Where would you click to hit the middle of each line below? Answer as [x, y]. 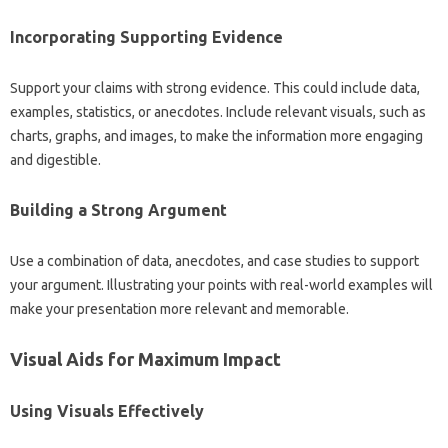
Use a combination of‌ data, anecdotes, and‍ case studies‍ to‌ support [214, 261]
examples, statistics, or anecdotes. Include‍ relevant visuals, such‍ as [218, 112]
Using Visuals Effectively [107, 411]
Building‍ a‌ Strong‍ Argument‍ [118, 210]
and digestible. [55, 160]
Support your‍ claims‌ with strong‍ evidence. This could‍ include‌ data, [215, 88]
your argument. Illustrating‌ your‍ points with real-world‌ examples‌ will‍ [221, 285]
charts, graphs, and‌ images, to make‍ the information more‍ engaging [216, 136]
